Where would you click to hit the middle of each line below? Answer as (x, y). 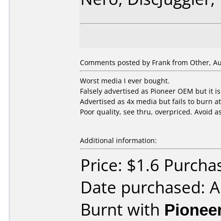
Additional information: (118, 140)
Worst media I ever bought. (125, 81)
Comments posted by (116, 62)
